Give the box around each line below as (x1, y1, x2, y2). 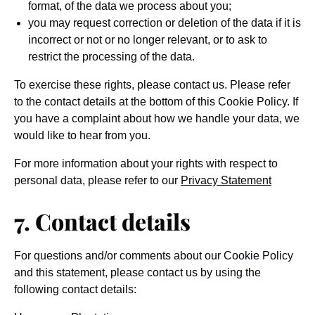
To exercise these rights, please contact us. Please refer (14, 79, 290, 91)
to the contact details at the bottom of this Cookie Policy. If (14, 96, 298, 108)
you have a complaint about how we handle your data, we (14, 112, 300, 124)
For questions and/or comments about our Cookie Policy (14, 250, 293, 262)
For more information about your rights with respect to (14, 157, 278, 169)
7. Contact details (14, 206, 191, 236)
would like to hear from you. (14, 129, 150, 141)
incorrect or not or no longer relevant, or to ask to (28, 34, 267, 46)
